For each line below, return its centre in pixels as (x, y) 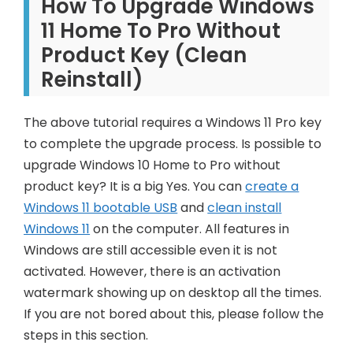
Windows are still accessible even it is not (151, 250)
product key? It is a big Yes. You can (135, 186)
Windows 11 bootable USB (101, 207)
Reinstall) (93, 79)
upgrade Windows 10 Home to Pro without (152, 165)
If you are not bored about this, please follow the (174, 314)
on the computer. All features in (190, 229)
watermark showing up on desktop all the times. (173, 292)
